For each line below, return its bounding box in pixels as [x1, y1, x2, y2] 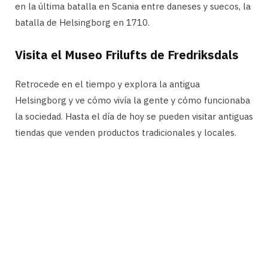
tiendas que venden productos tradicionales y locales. [15, 127, 236, 139]
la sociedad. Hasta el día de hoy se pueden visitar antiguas [15, 111, 253, 123]
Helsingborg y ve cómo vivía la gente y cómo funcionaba [15, 95, 250, 106]
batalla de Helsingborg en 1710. [15, 17, 150, 29]
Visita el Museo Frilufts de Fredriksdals [15, 47, 239, 63]
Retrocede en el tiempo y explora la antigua [15, 78, 200, 90]
